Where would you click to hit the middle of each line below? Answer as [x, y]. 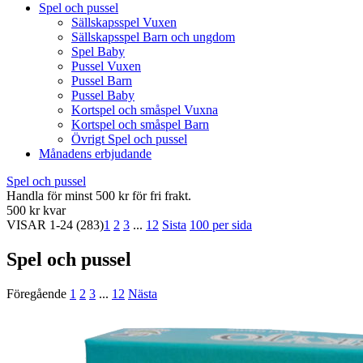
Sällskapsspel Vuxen [124, 22]
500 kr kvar [36, 210]
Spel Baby [98, 51]
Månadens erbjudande [95, 154]
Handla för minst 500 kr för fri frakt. [99, 196]
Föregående [36, 293]
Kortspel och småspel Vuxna [145, 110]
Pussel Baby [103, 95]
